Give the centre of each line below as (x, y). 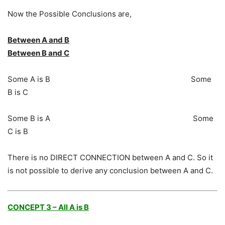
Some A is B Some (109, 79)
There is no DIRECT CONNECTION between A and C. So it (110, 158)
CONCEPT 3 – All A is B (48, 207)
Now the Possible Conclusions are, (70, 14)
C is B (18, 132)
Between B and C (38, 53)
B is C (18, 92)
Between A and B (38, 40)
